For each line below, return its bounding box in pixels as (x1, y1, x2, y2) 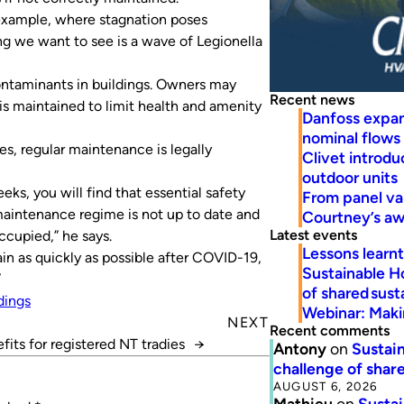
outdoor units (301, 167, 398, 187)
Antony (272, 338, 326, 358)
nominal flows (301, 127, 400, 147)
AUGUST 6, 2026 (272, 378, 378, 393)
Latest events (269, 225, 357, 243)
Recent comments (269, 321, 390, 339)
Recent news (269, 90, 354, 108)
